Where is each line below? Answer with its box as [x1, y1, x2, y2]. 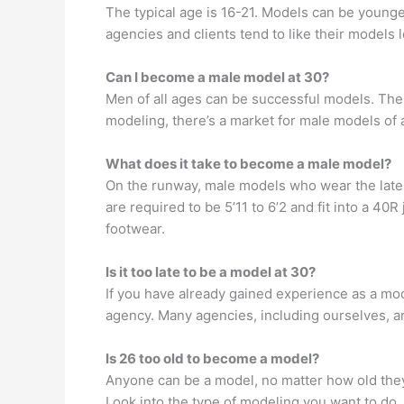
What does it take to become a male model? [106, 155, 391, 172]
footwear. [106, 220, 165, 237]
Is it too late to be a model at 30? [106, 263, 316, 280]
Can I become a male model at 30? [106, 69, 329, 86]
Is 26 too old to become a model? [106, 350, 319, 367]
